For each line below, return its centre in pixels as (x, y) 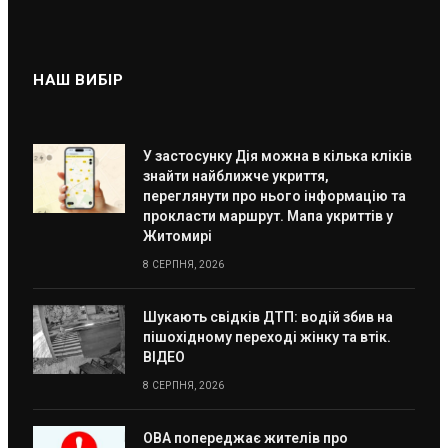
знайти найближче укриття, (236, 175)
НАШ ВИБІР (78, 79)
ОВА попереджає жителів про (245, 437)
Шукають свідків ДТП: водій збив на (268, 316)
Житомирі (177, 235)
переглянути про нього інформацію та (274, 195)
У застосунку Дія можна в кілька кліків (277, 155)
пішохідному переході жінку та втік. (267, 336)
